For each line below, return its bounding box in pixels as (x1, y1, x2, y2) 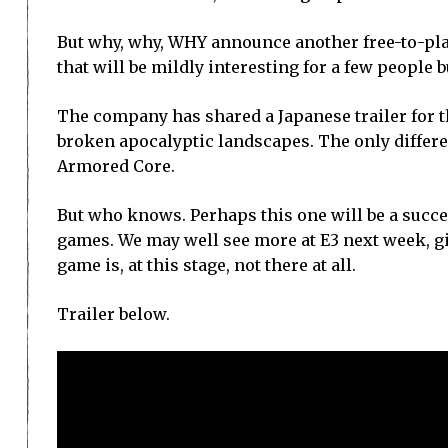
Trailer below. (57, 304, 170, 325)
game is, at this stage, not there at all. (57, 255, 356, 276)
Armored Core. (57, 156, 175, 177)
